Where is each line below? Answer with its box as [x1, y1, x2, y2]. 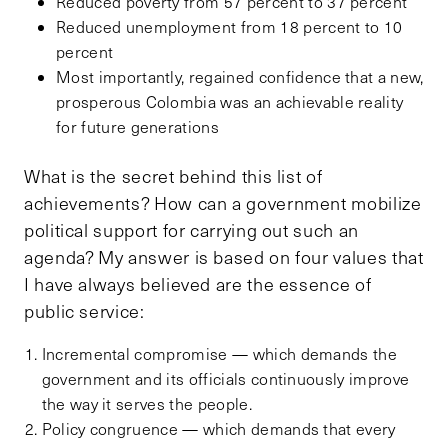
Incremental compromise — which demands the [41, 343, 398, 365]
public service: [24, 299, 145, 324]
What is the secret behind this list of [24, 164, 323, 189]
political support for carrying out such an [24, 218, 359, 243]
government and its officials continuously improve [41, 368, 410, 390]
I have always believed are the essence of [24, 272, 372, 297]
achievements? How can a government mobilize [24, 191, 422, 216]
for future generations [56, 116, 220, 138]
